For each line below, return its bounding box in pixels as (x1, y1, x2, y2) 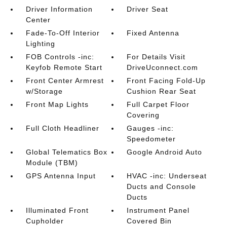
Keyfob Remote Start (25, 63, 102, 71)
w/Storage (25, 87, 63, 95)
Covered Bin (127, 217, 172, 225)
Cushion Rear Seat (127, 87, 197, 95)
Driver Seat (127, 5, 169, 13)
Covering (127, 111, 160, 119)
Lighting (25, 40, 55, 48)
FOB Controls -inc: (25, 53, 94, 61)
